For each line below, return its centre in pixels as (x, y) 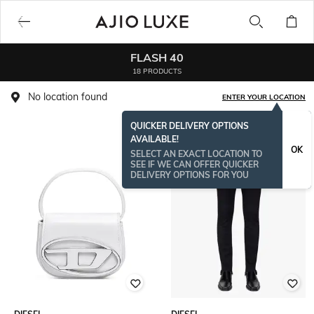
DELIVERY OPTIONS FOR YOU (190, 175)
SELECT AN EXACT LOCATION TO (196, 154)
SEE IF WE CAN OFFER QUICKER (194, 164)
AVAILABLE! (155, 139)
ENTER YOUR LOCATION (264, 97)
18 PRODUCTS (157, 71)
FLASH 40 (157, 57)
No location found (68, 97)
